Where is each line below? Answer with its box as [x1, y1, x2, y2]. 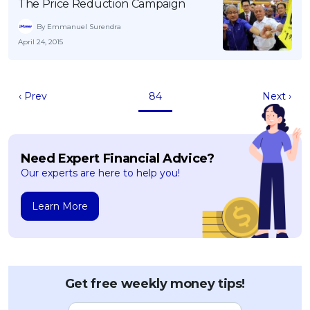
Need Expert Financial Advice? [21, 151, 215, 166]
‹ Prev [19, 90, 47, 102]
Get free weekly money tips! [64, 276, 246, 291]
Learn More [32, 200, 88, 212]
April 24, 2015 [18, 37, 63, 46]
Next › [262, 90, 291, 102]
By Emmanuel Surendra [37, 21, 121, 31]
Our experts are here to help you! [21, 167, 180, 179]
